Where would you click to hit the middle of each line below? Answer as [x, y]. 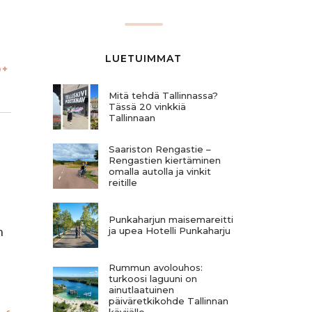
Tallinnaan [132, 118]
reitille [123, 183]
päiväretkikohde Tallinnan [169, 301]
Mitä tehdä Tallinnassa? [163, 96]
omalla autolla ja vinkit [160, 172]
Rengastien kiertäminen [165, 161]
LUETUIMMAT [143, 58]
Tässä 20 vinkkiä [147, 107]
